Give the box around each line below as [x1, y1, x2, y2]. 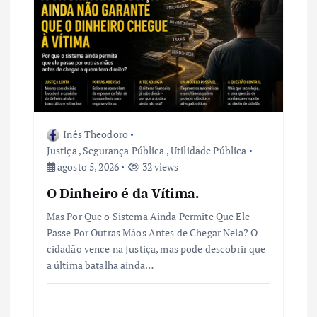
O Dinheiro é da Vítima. [46, 183, 199, 202]
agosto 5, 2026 [54, 159, 120, 173]
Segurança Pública [83, 143, 165, 157]
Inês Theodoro [63, 127, 129, 141]
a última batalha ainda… [46, 258, 154, 272]
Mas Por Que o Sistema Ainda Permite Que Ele [46, 209, 250, 223]
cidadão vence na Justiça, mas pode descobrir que [46, 241, 266, 255]
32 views [139, 159, 179, 173]
